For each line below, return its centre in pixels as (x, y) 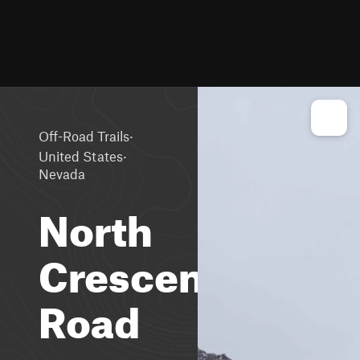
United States (81, 155)
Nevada (62, 174)
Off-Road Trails (84, 135)
